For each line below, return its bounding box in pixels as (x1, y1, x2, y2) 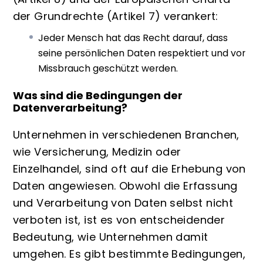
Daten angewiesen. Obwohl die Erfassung (12, 178, 238, 194)
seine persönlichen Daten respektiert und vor (38, 46, 246, 60)
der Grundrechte (12, 8, 104, 23)
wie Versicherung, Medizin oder (12, 144, 181, 160)
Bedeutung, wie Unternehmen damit (12, 230, 208, 245)
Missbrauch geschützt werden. (38, 61, 178, 75)
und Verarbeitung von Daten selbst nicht (12, 195, 234, 211)
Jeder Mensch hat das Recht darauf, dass (38, 31, 228, 45)
